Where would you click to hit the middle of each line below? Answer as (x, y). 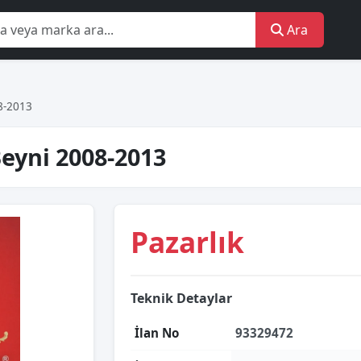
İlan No (157, 333)
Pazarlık (187, 242)
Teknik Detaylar (181, 298)
